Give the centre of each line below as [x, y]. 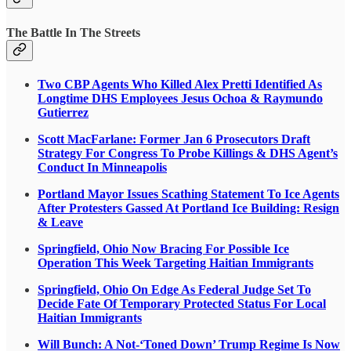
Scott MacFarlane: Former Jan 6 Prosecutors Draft [174, 139]
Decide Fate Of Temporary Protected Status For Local [182, 303]
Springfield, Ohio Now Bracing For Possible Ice [163, 248]
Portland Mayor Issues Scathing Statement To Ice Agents [188, 194]
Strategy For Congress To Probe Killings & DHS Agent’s [188, 153]
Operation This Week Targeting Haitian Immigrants [175, 262]
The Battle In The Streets [73, 32]
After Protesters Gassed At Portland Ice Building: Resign [188, 208]
